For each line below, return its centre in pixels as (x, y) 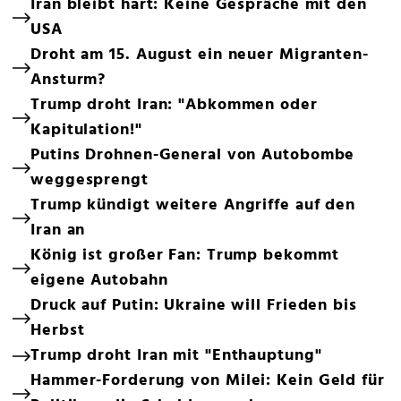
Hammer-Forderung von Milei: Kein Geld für (208, 380)
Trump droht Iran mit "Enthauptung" (176, 355)
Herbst (58, 330)
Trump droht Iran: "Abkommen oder (174, 105)
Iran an (58, 230)
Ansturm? (68, 80)
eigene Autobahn (99, 280)
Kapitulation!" (86, 130)
